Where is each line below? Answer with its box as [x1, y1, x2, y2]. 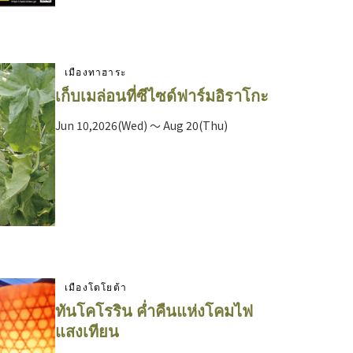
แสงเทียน [55, 319, 119, 343]
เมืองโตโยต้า [65, 280, 127, 294]
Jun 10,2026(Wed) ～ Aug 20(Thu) [55, 117, 228, 134]
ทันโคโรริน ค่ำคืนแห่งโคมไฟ [55, 299, 253, 322]
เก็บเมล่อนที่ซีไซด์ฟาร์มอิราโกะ [55, 84, 269, 107]
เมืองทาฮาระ [65, 65, 126, 79]
